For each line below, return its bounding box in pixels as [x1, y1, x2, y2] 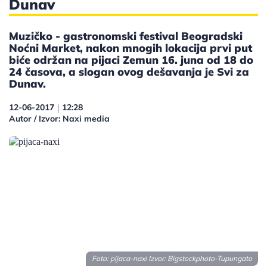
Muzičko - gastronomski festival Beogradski [9, 29, 243, 43]
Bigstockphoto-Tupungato [167, 254, 252, 263]
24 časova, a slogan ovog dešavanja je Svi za [9, 64, 249, 79]
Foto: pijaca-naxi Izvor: [92, 254, 167, 263]
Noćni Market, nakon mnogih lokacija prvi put [9, 41, 252, 55]
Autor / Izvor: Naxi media [9, 113, 110, 124]
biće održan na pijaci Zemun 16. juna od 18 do [9, 52, 253, 67]
